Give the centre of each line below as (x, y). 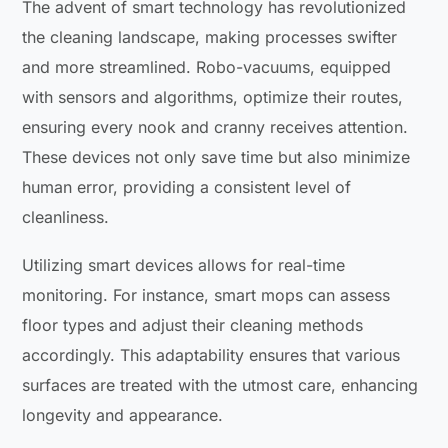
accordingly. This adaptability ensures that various (211, 355)
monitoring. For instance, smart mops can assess (206, 295)
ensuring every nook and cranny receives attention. (215, 127)
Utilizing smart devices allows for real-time (184, 265)
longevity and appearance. (123, 415)
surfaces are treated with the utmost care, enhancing (220, 385)
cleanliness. (66, 217)
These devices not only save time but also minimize (216, 157)
